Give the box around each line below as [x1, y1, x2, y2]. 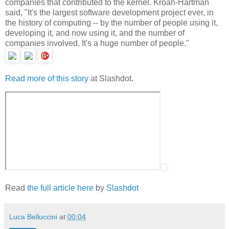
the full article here [27, 184, 94, 193]
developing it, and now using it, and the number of [5, 28, 185, 37]
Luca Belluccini [9, 213, 57, 221]
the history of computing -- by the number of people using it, [5, 18, 218, 27]
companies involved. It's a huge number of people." [5, 38, 189, 48]
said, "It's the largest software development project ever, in [5, 8, 214, 17]
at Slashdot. [88, 74, 133, 83]
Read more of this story [5, 74, 88, 83]
